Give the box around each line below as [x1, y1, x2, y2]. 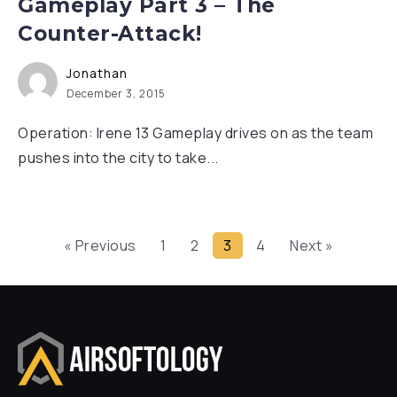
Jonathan [66, 65, 128, 82]
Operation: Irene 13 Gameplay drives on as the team [18, 123, 373, 143]
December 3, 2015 [66, 86, 166, 101]
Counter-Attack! [18, 21, 202, 46]
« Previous [63, 236, 136, 255]
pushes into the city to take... [18, 148, 219, 167]
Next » [290, 236, 334, 255]
